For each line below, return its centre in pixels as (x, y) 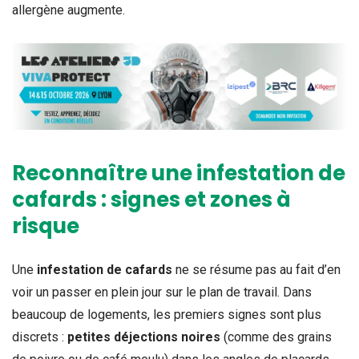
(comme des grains (276, 337)
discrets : (40, 337)
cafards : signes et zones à (151, 200)
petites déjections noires (144, 337)
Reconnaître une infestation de (179, 173)
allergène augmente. (69, 10)
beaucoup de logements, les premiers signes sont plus (167, 315)
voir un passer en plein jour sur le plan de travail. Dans (162, 292)
